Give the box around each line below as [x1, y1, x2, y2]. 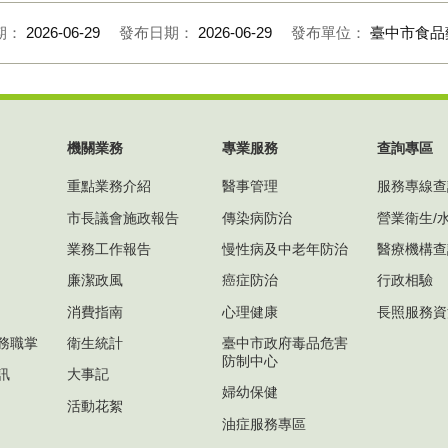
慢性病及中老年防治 [222, 240, 348, 257]
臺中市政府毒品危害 [222, 335, 348, 352]
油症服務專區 [222, 415, 306, 432]
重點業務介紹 [67, 178, 151, 195]
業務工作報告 [67, 240, 151, 257]
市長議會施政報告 [67, 209, 179, 226]
